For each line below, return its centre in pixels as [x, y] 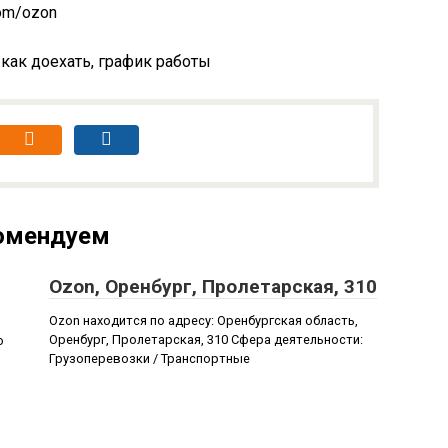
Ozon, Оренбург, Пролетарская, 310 [213, 286]
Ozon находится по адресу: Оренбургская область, [203, 320]
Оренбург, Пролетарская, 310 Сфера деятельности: [206, 339]
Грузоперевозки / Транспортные [149, 358]
